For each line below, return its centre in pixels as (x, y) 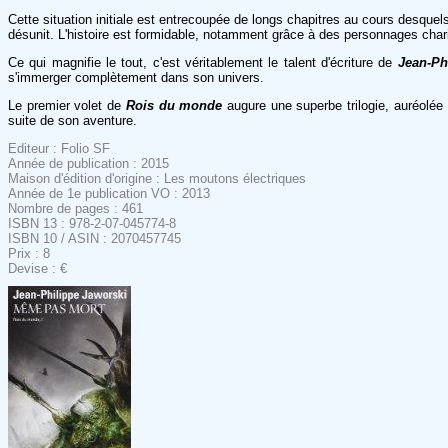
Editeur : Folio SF (59, 148)
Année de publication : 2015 (88, 163)
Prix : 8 (29, 253)
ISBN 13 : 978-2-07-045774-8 (92, 223)
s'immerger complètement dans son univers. (136, 77)
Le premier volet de (67, 105)
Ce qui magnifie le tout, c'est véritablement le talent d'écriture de (200, 62)
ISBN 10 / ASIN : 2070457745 (94, 238)
